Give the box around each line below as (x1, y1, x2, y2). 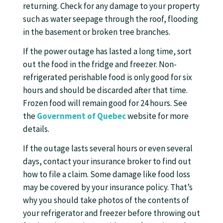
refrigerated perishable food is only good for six (23, 72, 192, 83)
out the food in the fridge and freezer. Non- (23, 59, 177, 70)
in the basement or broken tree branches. (23, 26, 172, 38)
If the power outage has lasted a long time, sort (23, 46, 192, 57)
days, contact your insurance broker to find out (23, 156, 191, 167)
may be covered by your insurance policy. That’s (23, 182, 193, 193)
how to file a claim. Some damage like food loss (23, 169, 190, 180)
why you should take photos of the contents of (23, 195, 189, 206)
